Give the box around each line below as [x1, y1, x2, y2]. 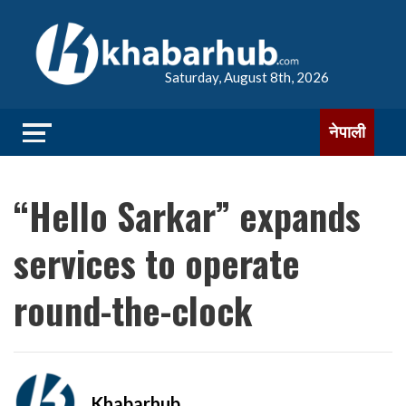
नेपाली [329, 122, 365, 141]
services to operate [14, 236, 300, 290]
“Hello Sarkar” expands [14, 188, 361, 243]
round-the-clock [14, 283, 253, 337]
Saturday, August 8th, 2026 [165, 69, 329, 85]
